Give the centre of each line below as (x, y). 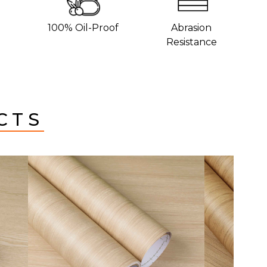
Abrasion (192, 27)
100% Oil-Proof (83, 27)
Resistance (191, 42)
